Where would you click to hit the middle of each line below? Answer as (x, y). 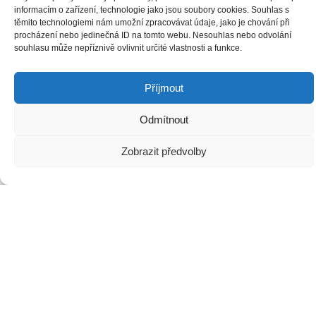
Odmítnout (164, 119)
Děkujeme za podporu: (158, 107)
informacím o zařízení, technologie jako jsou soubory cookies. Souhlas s (152, 10)
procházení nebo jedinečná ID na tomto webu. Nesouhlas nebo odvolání (153, 35)
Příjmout (164, 87)
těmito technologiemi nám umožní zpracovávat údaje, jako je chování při (152, 23)
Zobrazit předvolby (164, 151)
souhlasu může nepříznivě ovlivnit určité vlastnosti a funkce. (128, 48)
